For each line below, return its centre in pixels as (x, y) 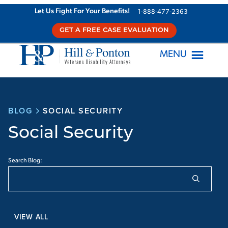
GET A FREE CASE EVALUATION (114, 30)
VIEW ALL (31, 217)
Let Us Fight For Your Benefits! (82, 11)
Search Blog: (25, 161)
